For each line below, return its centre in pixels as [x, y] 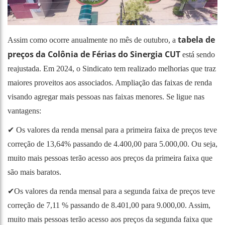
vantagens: [24, 110]
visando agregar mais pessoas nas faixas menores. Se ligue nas [106, 96]
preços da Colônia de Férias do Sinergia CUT [94, 54]
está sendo [198, 54]
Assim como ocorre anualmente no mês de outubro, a [93, 40]
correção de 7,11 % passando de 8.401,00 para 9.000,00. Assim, [109, 205]
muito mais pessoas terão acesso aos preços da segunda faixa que [110, 219]
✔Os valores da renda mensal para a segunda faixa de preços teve [111, 191]
